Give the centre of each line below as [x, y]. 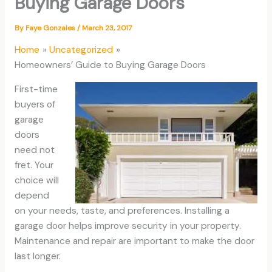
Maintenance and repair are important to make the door [134, 241]
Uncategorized [81, 49]
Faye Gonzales [51, 28]
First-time [36, 90]
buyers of [35, 105]
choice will [36, 181]
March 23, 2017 [107, 28]
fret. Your [34, 165]
